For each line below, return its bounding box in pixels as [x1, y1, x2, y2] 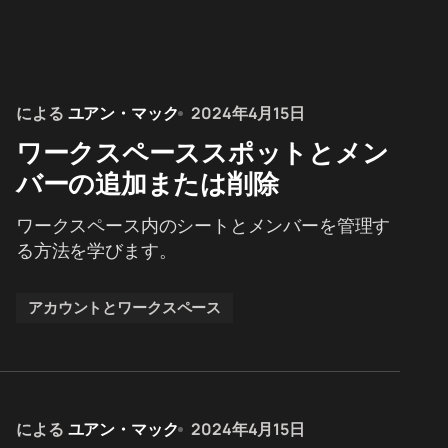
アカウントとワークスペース [28, 297, 222, 318]
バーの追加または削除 [16, 166, 279, 200]
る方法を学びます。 [16, 238, 177, 262]
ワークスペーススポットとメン [16, 135, 389, 169]
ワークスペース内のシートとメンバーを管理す [16, 213, 391, 237]
